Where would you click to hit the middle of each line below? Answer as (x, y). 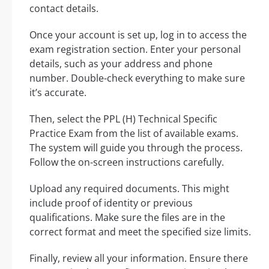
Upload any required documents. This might (129, 188)
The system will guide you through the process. (136, 147)
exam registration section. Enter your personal (135, 49)
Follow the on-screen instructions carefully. (127, 162)
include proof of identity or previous (111, 203)
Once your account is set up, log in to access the (138, 35)
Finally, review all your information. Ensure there (139, 258)
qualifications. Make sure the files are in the (127, 217)
